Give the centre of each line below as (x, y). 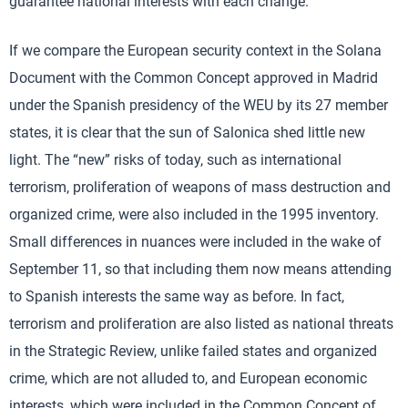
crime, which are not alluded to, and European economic (188, 378)
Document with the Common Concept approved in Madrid (194, 78)
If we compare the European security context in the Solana (195, 51)
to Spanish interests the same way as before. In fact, (177, 296)
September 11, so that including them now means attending (200, 269)
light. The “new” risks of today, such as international (175, 160)
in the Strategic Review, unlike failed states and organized (193, 351)
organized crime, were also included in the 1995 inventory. (194, 214)
